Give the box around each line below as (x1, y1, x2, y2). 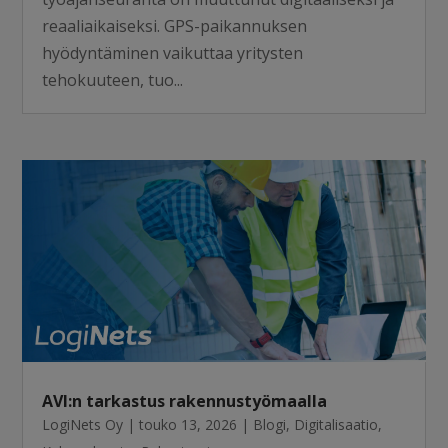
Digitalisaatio (294, 415, 379, 434)
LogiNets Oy (42, 415, 124, 434)
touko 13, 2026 (139, 415, 238, 434)
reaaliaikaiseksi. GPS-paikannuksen (42, 15, 308, 38)
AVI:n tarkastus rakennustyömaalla (42, 390, 328, 412)
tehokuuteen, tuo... (42, 69, 184, 92)
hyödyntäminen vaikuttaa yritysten (42, 42, 304, 65)
